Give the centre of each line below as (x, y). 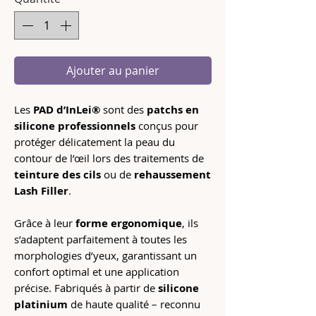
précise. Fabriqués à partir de (86, 288)
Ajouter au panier (113, 71)
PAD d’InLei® (67, 110)
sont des (123, 110)
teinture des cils (57, 175)
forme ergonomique (129, 224)
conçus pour (167, 126)
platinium (41, 305)
